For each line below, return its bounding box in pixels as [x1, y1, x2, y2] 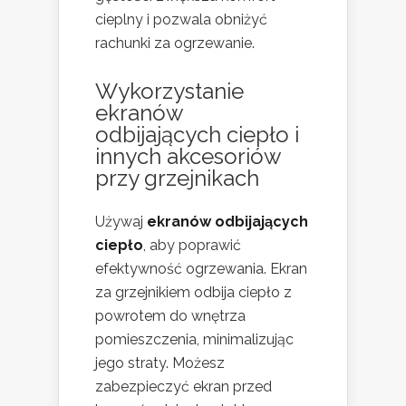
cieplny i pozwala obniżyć [95, 11, 267, 29]
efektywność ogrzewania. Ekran [95, 260, 307, 278]
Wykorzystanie [95, 78, 244, 105]
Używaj [95, 213, 147, 231]
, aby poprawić [143, 237, 241, 255]
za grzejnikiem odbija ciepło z [95, 284, 292, 302]
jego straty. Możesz [95, 354, 225, 372]
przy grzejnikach [95, 165, 259, 192]
